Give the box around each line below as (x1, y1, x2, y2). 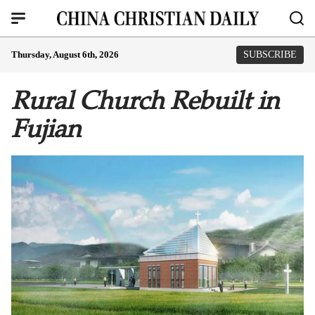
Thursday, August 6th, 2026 (11, 49, 119, 60)
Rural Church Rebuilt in (11, 85, 279, 116)
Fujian (11, 113, 81, 144)
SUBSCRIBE (243, 49, 297, 60)
